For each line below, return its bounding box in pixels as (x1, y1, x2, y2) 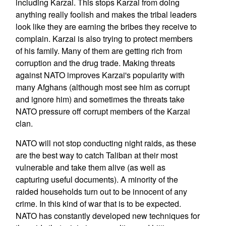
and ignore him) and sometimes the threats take (15, 93, 185, 105)
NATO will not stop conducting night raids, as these (15, 137, 196, 149)
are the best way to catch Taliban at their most (15, 149, 178, 161)
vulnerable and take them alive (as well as (15, 161, 165, 173)
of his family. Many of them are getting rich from (15, 45, 182, 56)
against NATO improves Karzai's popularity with (15, 69, 185, 81)
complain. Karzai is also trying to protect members (15, 33, 193, 44)
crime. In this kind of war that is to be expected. (15, 198, 181, 209)
